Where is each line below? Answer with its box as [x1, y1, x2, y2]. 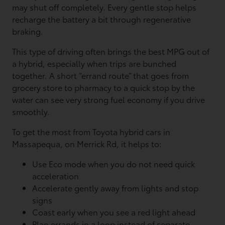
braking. [12, 25, 44, 37]
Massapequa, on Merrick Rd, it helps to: [12, 138, 162, 149]
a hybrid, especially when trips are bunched [12, 57, 177, 69]
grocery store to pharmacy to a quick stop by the [12, 81, 195, 93]
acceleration [32, 170, 83, 181]
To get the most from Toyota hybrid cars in [12, 126, 171, 137]
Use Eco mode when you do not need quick [32, 158, 195, 169]
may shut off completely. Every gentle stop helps [12, 1, 197, 13]
